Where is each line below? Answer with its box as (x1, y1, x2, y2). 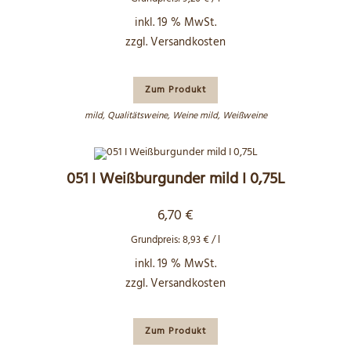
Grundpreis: (131, 232, 183, 248)
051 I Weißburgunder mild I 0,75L (66, 167, 285, 192)
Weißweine (222, 107, 267, 124)
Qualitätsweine (107, 107, 168, 124)
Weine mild (172, 107, 218, 124)
